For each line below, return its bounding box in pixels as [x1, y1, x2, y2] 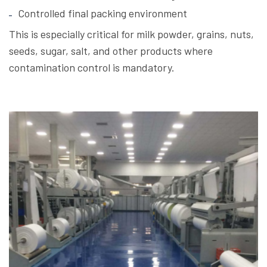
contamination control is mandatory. [9, 61, 175, 74]
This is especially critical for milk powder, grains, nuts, [9, 27, 254, 41]
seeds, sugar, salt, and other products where [9, 44, 213, 58]
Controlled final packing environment [18, 7, 187, 20]
